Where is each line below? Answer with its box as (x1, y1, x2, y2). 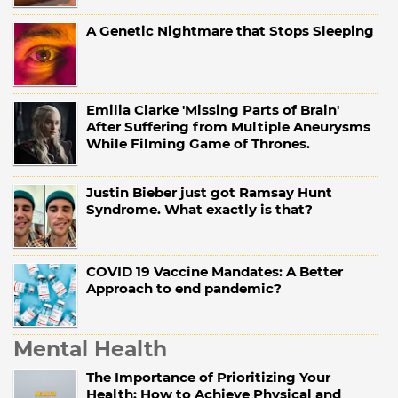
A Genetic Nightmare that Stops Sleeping (86, 22, 374, 40)
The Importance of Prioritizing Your (86, 369, 330, 386)
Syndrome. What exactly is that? (86, 201, 313, 219)
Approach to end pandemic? (86, 280, 282, 298)
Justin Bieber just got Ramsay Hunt (86, 184, 332, 202)
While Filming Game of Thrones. (86, 135, 310, 153)
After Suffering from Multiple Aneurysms (86, 118, 370, 136)
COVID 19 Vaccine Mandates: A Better (86, 263, 343, 281)
